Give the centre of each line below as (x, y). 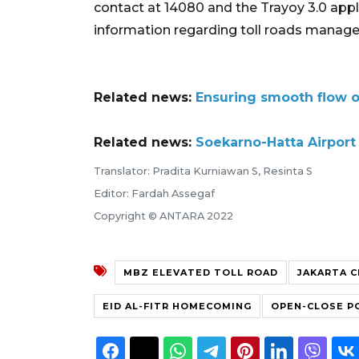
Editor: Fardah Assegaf (154, 193)
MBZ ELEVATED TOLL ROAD (201, 272)
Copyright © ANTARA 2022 (163, 216)
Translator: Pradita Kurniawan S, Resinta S (203, 171)
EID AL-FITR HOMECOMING (177, 306)
